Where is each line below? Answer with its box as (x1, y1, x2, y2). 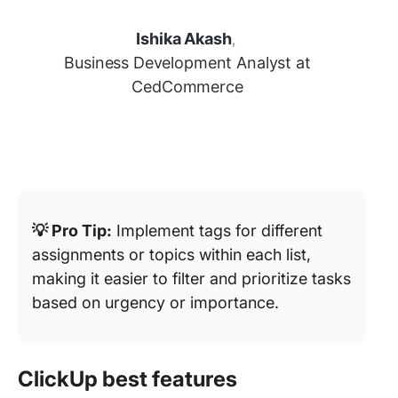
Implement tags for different (112, 221, 322, 240)
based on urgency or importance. (32, 293, 279, 312)
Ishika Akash (136, 29, 232, 48)
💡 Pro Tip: (32, 221, 112, 240)
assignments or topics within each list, (32, 245, 311, 264)
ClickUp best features (18, 366, 237, 392)
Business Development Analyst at (64, 53, 311, 72)
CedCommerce (131, 77, 243, 96)
